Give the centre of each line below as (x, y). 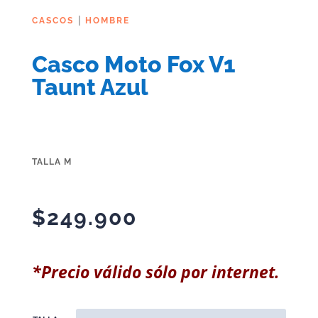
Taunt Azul (90, 87)
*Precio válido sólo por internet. (155, 272)
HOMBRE (107, 21)
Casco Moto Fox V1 (133, 64)
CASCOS (53, 21)
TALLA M (51, 162)
